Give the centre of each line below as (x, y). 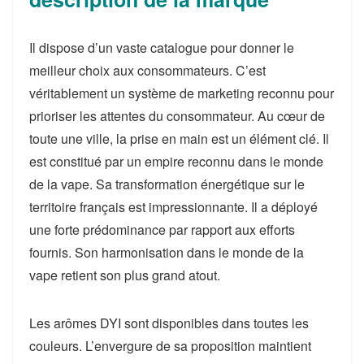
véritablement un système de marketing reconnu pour (182, 93)
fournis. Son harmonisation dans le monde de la (167, 253)
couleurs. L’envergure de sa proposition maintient (170, 346)
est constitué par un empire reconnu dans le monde (176, 162)
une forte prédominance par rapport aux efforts (162, 230)
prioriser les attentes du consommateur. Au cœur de (177, 116)
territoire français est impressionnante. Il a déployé (173, 207)
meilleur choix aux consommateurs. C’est (147, 71)
